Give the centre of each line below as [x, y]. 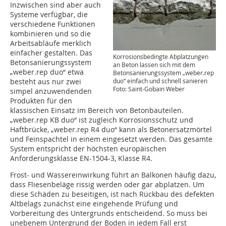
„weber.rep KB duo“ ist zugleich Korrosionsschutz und [102, 120]
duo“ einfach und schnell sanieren [160, 81]
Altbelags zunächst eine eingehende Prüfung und [94, 203]
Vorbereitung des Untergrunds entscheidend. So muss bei [109, 213]
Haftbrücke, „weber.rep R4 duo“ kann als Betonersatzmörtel [111, 129]
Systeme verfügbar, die [49, 14]
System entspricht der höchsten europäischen [88, 148]
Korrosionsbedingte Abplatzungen [161, 57]
